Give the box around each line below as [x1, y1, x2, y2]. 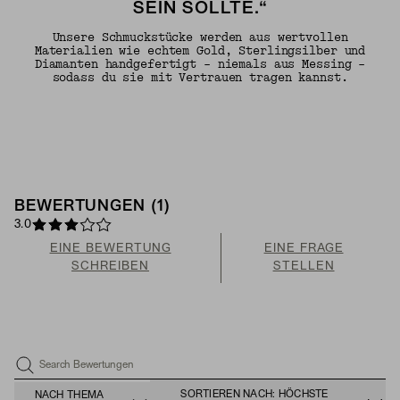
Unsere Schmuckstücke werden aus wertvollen [52, 29, 348, 45]
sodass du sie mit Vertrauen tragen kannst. [52, 70, 348, 85]
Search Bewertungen [39, 360, 134, 370]
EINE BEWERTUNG [49, 242, 171, 254]
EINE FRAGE [263, 242, 344, 254]
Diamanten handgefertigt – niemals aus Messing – [34, 56, 366, 71]
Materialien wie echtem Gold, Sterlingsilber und [34, 43, 366, 58]
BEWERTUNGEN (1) [14, 199, 171, 213]
